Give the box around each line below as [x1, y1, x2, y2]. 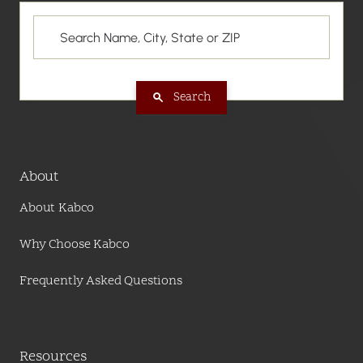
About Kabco [19, 199, 95, 218]
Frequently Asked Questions [19, 272, 182, 291]
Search [173, 89, 211, 107]
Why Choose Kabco [19, 236, 130, 254]
